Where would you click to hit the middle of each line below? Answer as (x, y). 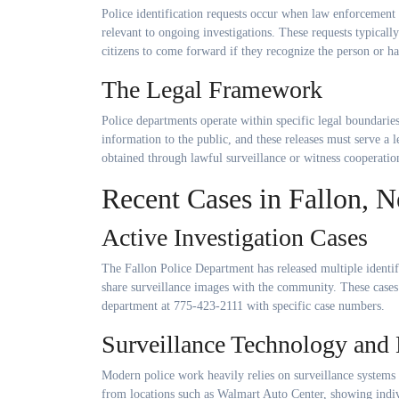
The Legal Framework (212, 89)
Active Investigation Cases (235, 237)
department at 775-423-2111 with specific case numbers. (243, 305)
